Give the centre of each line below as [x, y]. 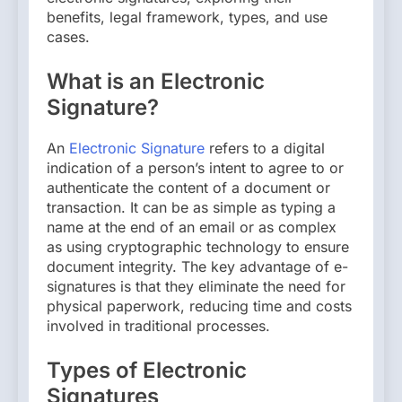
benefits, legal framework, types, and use [187, 17]
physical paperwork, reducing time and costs [199, 306]
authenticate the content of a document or [188, 187]
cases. [68, 36]
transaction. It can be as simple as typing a [191, 207]
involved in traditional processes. [158, 325]
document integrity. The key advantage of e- [197, 266]
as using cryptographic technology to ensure [198, 246]
